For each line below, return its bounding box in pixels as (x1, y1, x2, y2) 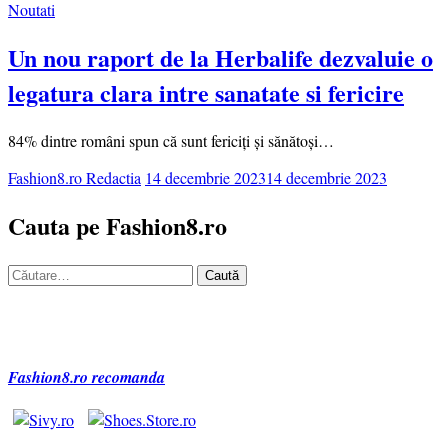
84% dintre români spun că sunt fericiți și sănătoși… (8, 130, 334, 152)
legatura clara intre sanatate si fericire (8, 75, 404, 111)
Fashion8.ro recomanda (8, 366, 165, 389)
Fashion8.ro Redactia (8, 167, 141, 189)
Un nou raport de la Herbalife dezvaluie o (8, 40, 433, 76)
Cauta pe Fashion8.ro (8, 208, 227, 244)
